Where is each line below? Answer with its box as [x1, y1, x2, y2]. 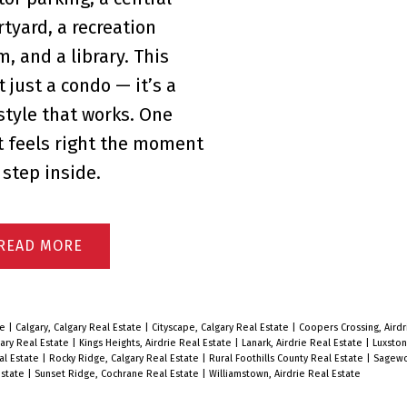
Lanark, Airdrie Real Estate [241, 337, 365, 350]
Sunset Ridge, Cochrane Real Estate [34, 368, 202, 381]
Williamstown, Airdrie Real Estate [208, 368, 361, 381]
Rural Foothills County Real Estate [208, 352, 366, 365]
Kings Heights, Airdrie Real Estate [78, 337, 234, 350]
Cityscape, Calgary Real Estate [151, 322, 292, 334]
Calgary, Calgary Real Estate [15, 322, 144, 334]
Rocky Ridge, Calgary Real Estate [48, 352, 202, 365]
